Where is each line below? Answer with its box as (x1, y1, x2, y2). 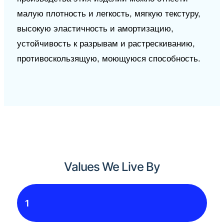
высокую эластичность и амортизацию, (16, 23, 173, 33)
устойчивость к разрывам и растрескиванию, (16, 38, 195, 48)
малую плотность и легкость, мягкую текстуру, (16, 8, 200, 18)
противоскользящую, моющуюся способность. (16, 53, 200, 63)
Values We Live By (64, 159, 160, 174)
